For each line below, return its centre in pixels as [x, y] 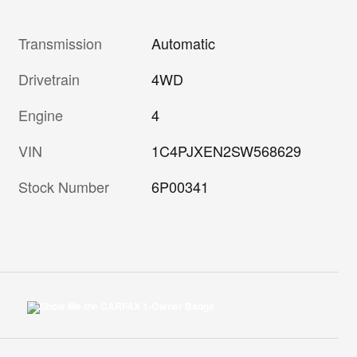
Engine [40, 114]
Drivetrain [49, 78]
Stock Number [63, 186]
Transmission [60, 43]
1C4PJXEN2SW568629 [226, 150]
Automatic [183, 43]
